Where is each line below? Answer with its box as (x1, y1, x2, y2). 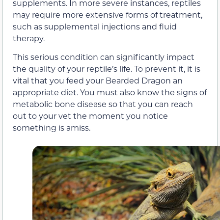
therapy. (13, 32, 45, 43)
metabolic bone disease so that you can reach (13, 98, 193, 109)
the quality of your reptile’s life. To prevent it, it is (13, 63, 200, 74)
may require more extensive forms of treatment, (13, 9, 202, 20)
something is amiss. (13, 122, 90, 133)
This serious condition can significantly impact (13, 51, 194, 62)
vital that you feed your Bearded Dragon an (13, 75, 183, 85)
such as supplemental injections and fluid (13, 21, 177, 31)
